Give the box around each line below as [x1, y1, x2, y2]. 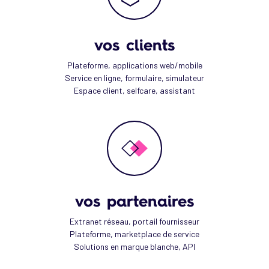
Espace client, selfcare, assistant [74, 85, 195, 95]
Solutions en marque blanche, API [74, 241, 195, 252]
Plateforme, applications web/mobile [67, 60, 202, 70]
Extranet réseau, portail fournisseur [70, 216, 199, 226]
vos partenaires [75, 190, 194, 211]
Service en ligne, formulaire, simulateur [65, 73, 204, 83]
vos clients [94, 34, 175, 55]
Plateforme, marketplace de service [70, 229, 199, 239]
